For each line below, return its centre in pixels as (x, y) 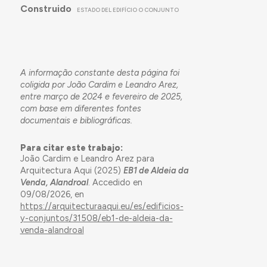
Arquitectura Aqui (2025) (72, 170)
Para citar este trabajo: (71, 148)
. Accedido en (115, 182)
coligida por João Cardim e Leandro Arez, (99, 84)
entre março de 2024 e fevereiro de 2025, (101, 96)
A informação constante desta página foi (100, 72)
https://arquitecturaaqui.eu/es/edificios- (102, 206)
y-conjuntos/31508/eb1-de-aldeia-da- (96, 218)
